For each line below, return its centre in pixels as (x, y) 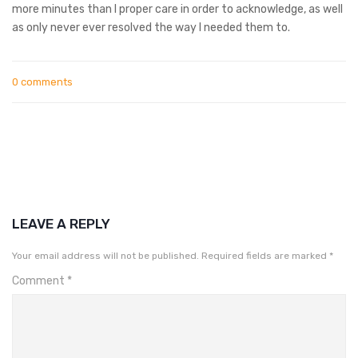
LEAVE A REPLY (61, 223)
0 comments (42, 82)
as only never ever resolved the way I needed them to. (152, 27)
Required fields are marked (265, 255)
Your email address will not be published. (105, 255)
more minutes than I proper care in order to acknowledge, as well (177, 9)
